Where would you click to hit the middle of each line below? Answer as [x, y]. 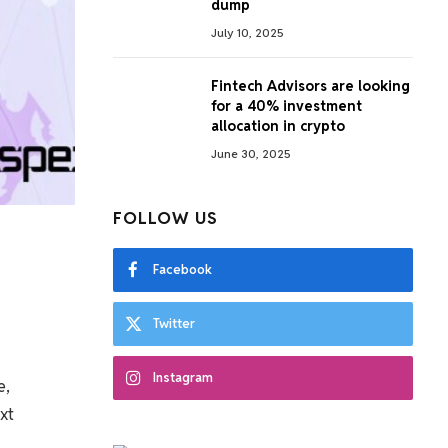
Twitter [174, 323]
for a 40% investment [286, 106]
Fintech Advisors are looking [310, 86]
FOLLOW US [166, 218]
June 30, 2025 [251, 153]
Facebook [182, 269]
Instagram [183, 377]
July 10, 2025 [247, 32]
